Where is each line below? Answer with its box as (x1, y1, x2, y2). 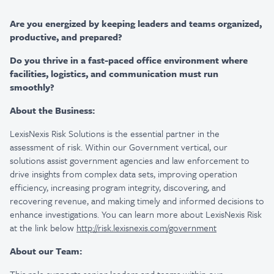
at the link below (10, 221, 76, 234)
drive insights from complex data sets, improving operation (10, 167, 237, 180)
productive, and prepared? (10, 30, 122, 43)
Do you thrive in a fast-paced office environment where (10, 53, 248, 67)
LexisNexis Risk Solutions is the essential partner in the (10, 127, 220, 140)
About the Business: (10, 103, 95, 117)
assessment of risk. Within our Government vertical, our (10, 140, 228, 154)
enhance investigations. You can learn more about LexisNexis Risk (10, 207, 262, 221)
